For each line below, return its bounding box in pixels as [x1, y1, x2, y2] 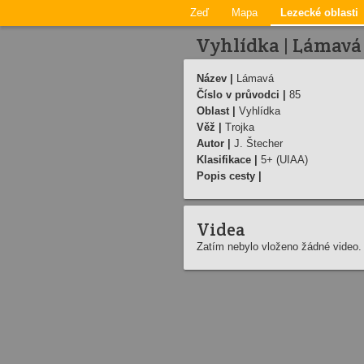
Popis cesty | [197, 169, 262, 182]
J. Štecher [231, 136, 283, 149]
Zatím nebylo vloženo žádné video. [197, 240, 362, 253]
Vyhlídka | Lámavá [196, 32, 362, 58]
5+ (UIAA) [258, 153, 308, 166]
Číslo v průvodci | [197, 88, 286, 101]
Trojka [222, 120, 254, 133]
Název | [197, 71, 233, 84]
